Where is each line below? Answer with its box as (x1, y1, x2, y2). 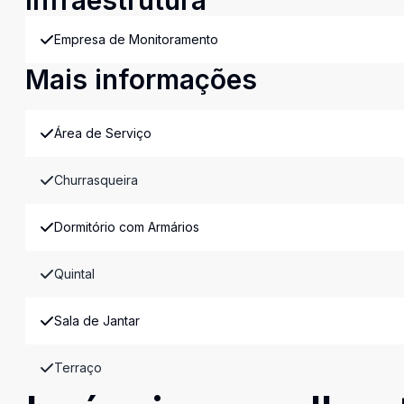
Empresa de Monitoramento (54, 32, 218, 47)
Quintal (54, 266, 95, 281)
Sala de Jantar (54, 313, 140, 328)
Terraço (54, 360, 102, 375)
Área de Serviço (54, 125, 151, 141)
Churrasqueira (54, 172, 138, 188)
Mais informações (25, 63, 257, 96)
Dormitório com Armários (54, 219, 199, 234)
